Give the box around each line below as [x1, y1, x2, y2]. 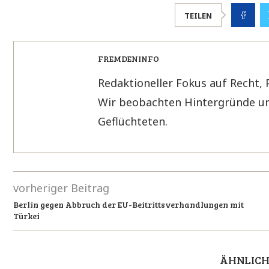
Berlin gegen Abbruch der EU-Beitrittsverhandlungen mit [13, 198, 244, 210]
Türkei [13, 210, 40, 222]
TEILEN [184, 10, 213, 21]
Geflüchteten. [98, 113, 168, 128]
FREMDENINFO [98, 52, 159, 64]
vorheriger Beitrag [13, 180, 109, 195]
